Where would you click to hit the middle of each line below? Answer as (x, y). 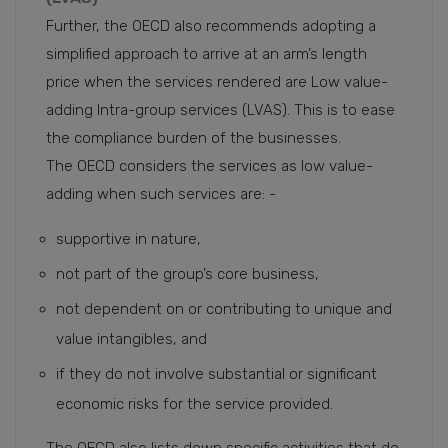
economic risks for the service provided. (194, 404)
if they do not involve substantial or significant (216, 374)
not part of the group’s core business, (189, 274)
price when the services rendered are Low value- (217, 82)
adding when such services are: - (163, 194)
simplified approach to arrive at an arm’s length (206, 54)
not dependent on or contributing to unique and (224, 309)
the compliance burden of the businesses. (193, 138)
